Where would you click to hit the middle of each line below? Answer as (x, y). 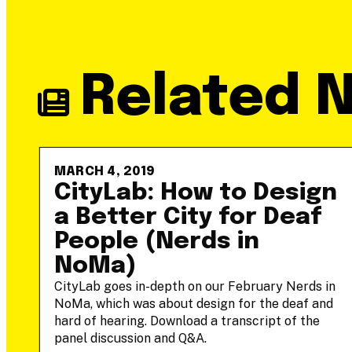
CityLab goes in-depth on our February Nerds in (194, 286)
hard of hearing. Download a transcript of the (187, 321)
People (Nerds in (156, 242)
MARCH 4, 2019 (104, 172)
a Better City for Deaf (188, 217)
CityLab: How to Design (195, 193)
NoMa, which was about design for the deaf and (193, 304)
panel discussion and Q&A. (130, 338)
